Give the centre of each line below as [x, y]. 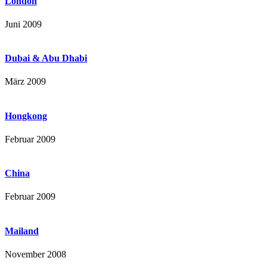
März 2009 [25, 82]
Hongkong [26, 116]
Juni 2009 [23, 24]
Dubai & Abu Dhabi [46, 58]
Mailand [22, 231]
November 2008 [35, 254]
